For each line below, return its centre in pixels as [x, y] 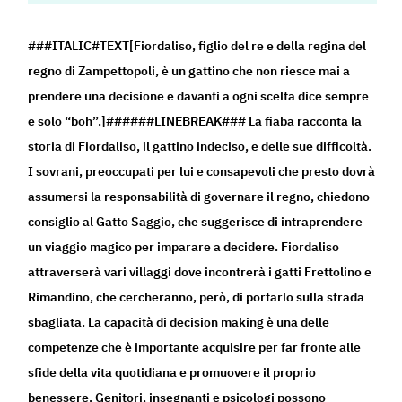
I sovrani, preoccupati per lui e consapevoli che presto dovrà [202, 172]
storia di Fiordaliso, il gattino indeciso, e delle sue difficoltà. [200, 147]
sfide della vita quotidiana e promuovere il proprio [172, 373]
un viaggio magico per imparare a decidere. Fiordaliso [184, 247]
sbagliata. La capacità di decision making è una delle [179, 323]
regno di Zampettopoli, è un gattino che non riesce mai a [189, 71]
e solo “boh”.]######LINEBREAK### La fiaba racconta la [195, 122]
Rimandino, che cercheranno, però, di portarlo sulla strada [197, 297]
